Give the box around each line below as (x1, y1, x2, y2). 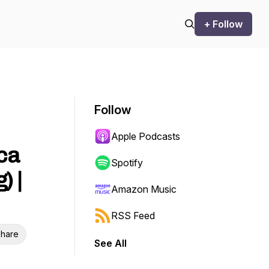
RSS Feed (111, 210, 155, 222)
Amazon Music (111, 183, 177, 195)
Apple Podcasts (111, 130, 180, 142)
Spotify (111, 157, 143, 169)
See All (94, 237, 127, 249)
